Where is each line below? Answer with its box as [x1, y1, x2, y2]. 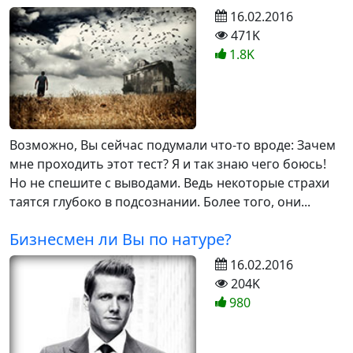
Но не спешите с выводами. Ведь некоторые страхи [9, 173, 329, 191]
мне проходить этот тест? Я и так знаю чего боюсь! [9, 154, 326, 173]
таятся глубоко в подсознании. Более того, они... [9, 192, 310, 210]
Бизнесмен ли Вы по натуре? [9, 228, 232, 250]
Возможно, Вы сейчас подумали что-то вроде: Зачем [9, 136, 336, 154]
